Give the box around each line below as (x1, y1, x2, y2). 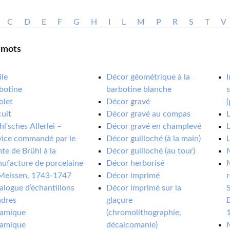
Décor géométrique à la (106, 73, 190, 81)
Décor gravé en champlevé (106, 122, 202, 130)
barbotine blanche (106, 85, 172, 93)
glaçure (106, 196, 133, 204)
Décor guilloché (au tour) (106, 147, 196, 155)
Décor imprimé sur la (106, 184, 182, 192)
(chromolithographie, (106, 208, 182, 217)
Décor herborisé (106, 159, 165, 167)
